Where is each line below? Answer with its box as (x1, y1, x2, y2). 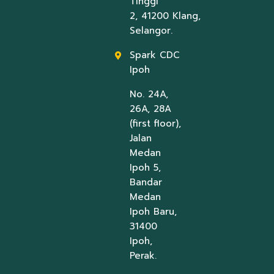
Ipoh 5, (129, 160, 161, 174)
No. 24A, (129, 87, 168, 101)
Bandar (129, 175, 162, 189)
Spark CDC (129, 48, 180, 62)
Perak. (129, 248, 157, 262)
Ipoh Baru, (129, 204, 177, 218)
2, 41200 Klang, (129, 9, 201, 23)
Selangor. (129, 23, 172, 37)
